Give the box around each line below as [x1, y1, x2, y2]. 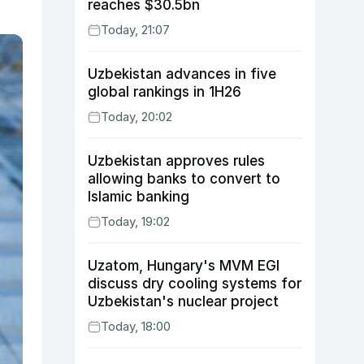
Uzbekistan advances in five [88, 66, 276, 82]
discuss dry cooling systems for [88, 275, 301, 292]
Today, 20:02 [101, 109, 172, 124]
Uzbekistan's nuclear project [88, 293, 279, 310]
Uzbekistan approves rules [88, 153, 265, 169]
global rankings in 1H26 [88, 84, 241, 100]
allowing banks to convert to [88, 171, 280, 187]
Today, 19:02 [101, 214, 170, 229]
